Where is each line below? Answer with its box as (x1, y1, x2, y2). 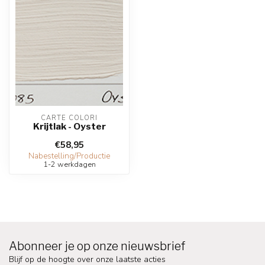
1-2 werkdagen (43, 159, 96, 169)
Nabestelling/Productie (28, 151, 110, 161)
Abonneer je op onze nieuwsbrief (9, 239, 185, 253)
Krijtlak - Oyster (33, 121, 106, 132)
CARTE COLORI (41, 114, 98, 122)
